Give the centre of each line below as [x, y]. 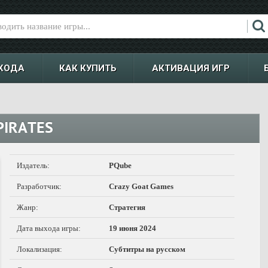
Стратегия [127, 207]
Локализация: [39, 249]
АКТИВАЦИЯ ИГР [191, 68]
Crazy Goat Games [141, 186]
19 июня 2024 [133, 228]
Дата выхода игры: [49, 228]
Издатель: [33, 165]
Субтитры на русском [147, 249]
